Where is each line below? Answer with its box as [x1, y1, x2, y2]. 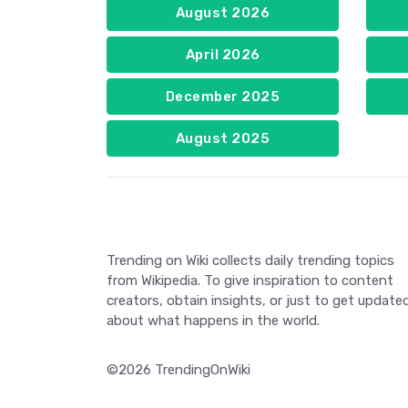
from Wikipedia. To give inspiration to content [107, 272, 393, 290]
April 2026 [185, 46, 260, 64]
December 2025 [165, 88, 280, 106]
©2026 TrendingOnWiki [107, 362, 250, 379]
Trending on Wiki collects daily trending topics [107, 252, 394, 270]
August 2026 [175, 5, 270, 22]
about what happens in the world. [107, 312, 320, 330]
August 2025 [175, 130, 270, 148]
